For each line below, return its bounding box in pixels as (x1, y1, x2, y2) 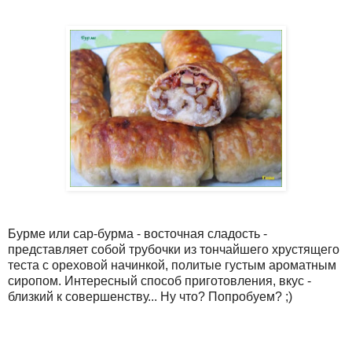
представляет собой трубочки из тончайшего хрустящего (8, 243, 339, 257)
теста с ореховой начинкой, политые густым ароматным (8, 258, 336, 273)
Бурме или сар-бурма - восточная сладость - (8, 227, 267, 241)
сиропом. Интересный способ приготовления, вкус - (8, 274, 311, 288)
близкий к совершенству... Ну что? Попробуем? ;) (8, 290, 292, 304)
